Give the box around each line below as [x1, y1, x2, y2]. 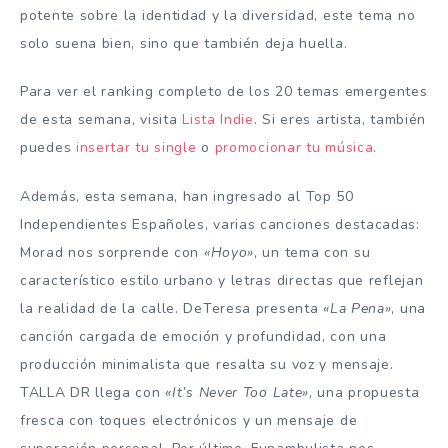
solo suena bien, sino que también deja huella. [20, 33, 348, 53]
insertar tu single [75, 138, 197, 158]
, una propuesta [309, 383, 420, 403]
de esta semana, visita [20, 110, 183, 130]
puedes [20, 138, 76, 158]
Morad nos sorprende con [20, 243, 204, 263]
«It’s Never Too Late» [165, 383, 310, 403]
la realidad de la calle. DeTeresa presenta [20, 299, 324, 319]
